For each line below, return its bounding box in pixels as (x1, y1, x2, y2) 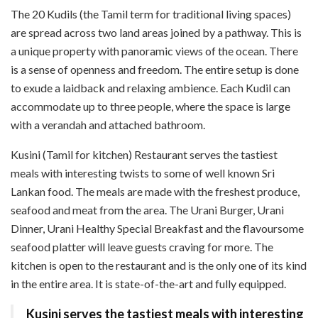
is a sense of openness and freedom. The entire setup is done (11, 62, 299, 76)
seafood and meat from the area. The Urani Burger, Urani (11, 202, 284, 216)
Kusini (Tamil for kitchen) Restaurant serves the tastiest (11, 147, 278, 161)
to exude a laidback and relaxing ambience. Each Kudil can (11, 80, 290, 94)
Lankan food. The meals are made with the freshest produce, (11, 184, 300, 198)
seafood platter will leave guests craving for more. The (11, 239, 273, 253)
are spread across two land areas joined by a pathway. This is (11, 25, 302, 39)
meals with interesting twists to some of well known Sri (11, 165, 275, 180)
